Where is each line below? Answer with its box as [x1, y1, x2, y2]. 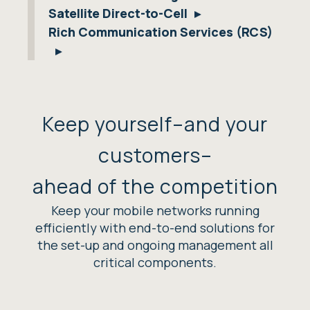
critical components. [93, 254, 217, 271]
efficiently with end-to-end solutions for [35, 219, 275, 236]
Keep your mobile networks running [51, 202, 259, 219]
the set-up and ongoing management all [37, 237, 273, 253]
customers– [98, 142, 212, 169]
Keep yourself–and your [42, 111, 268, 138]
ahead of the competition [32, 173, 278, 200]
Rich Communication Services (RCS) [48, 24, 273, 40]
